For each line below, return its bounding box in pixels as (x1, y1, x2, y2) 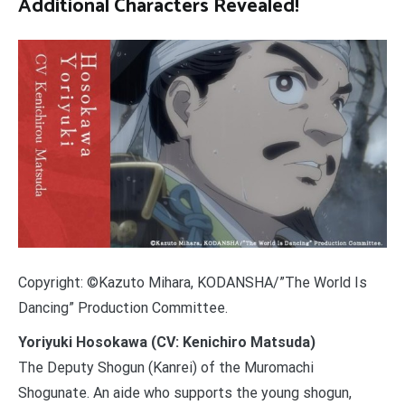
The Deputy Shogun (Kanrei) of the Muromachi (18, 358, 314, 376)
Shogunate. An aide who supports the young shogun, (18, 383, 352, 401)
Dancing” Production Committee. (18, 298, 228, 316)
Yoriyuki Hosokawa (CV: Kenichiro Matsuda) (18, 333, 316, 351)
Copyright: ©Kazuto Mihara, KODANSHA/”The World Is (18, 273, 367, 291)
